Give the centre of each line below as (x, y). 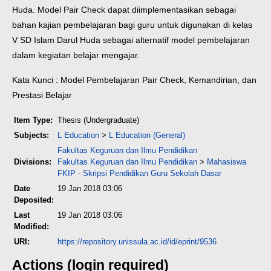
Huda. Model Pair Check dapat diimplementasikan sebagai (124, 10)
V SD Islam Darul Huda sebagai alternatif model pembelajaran (131, 40)
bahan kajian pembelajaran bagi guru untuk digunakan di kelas (132, 25)
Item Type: (33, 120)
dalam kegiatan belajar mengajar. (76, 55)
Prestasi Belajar (42, 95)
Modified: (31, 227)
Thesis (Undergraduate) (98, 120)
